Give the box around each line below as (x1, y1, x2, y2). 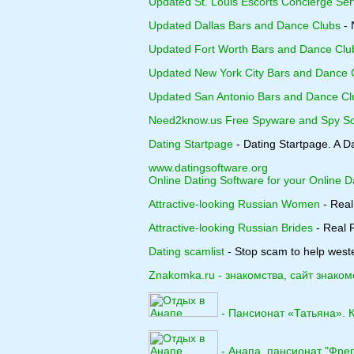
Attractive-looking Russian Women (149, 198, 320, 210)
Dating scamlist (149, 245, 224, 258)
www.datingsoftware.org (149, 161, 268, 174)
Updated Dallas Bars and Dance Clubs (149, 19, 341, 32)
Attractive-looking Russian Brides (149, 221, 313, 234)
